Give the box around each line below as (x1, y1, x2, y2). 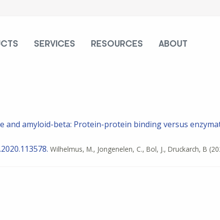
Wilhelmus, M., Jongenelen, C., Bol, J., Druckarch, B (50, 144, 207, 154)
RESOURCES (91, 40, 143, 48)
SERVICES (34, 40, 75, 48)
